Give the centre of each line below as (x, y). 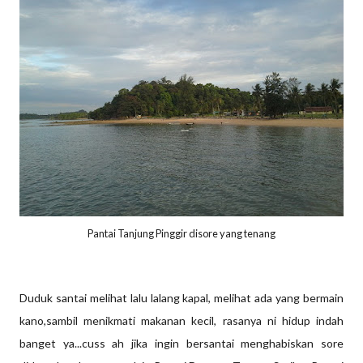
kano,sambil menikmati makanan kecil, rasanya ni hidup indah (181, 320)
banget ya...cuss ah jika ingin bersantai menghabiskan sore (181, 343)
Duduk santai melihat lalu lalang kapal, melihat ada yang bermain (181, 298)
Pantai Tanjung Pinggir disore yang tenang (181, 233)
